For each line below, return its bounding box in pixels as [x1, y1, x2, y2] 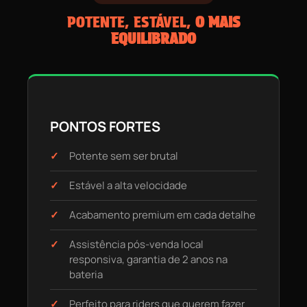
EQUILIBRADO [111, 29, 196, 48]
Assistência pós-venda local [69, 237, 204, 252]
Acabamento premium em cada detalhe [69, 208, 256, 223]
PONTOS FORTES [50, 117, 160, 136]
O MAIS [195, 13, 241, 32]
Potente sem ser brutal [69, 149, 178, 164]
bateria [69, 267, 103, 282]
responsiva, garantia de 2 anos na [69, 252, 228, 267]
